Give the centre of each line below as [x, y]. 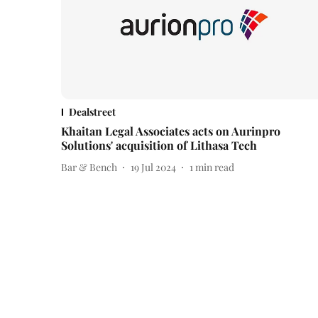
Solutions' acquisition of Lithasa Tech [159, 146]
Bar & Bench [89, 167]
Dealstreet [92, 112]
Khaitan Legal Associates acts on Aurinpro [171, 131]
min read [215, 167]
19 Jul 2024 [153, 167]
